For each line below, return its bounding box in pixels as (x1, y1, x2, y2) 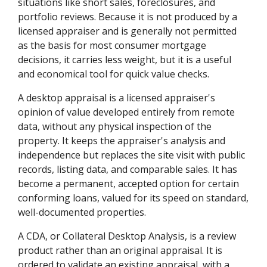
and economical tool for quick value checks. (18, 67, 210, 80)
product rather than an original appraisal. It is (18, 243, 223, 257)
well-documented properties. (18, 205, 147, 219)
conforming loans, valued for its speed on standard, (18, 191, 249, 204)
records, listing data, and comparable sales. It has (18, 162, 238, 176)
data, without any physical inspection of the (18, 119, 212, 133)
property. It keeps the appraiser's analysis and (18, 133, 226, 147)
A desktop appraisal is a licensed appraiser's (18, 91, 216, 104)
